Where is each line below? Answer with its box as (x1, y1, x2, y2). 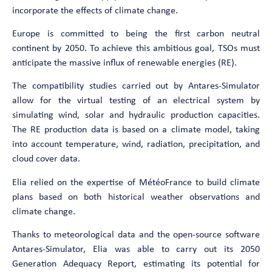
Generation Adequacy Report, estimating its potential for (12, 259, 260, 270)
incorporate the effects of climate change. (12, 5, 178, 16)
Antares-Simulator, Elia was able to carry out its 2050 (12, 245, 260, 255)
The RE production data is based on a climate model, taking (12, 125, 260, 135)
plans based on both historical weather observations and (12, 192, 260, 202)
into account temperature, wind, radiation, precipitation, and (12, 140, 260, 150)
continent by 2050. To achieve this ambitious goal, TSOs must (12, 43, 260, 53)
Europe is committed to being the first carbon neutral (12, 29, 260, 39)
